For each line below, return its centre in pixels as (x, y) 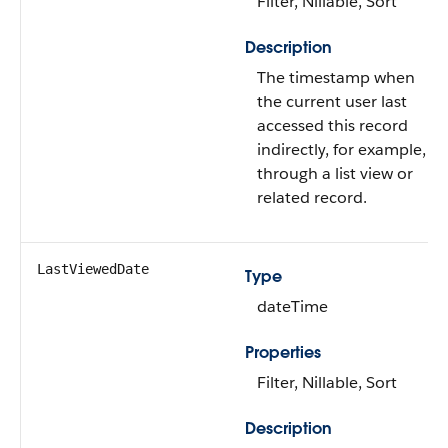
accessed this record (332, 125)
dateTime (292, 306)
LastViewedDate (93, 269)
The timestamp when (336, 77)
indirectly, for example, (341, 149)
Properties (283, 352)
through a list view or (335, 173)
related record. (312, 197)
